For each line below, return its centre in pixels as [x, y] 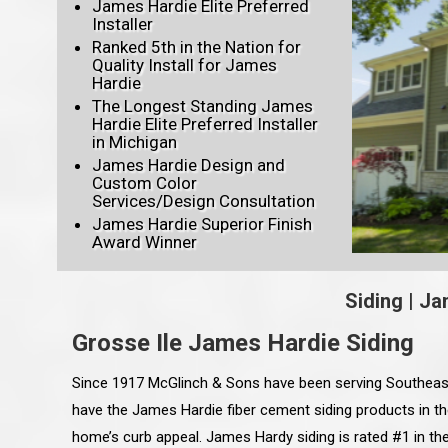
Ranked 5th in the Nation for [196, 47]
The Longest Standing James [202, 106]
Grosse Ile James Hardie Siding [243, 343]
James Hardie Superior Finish [202, 224]
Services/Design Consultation [203, 201]
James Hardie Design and [188, 165]
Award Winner [144, 242]
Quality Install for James [184, 65]
